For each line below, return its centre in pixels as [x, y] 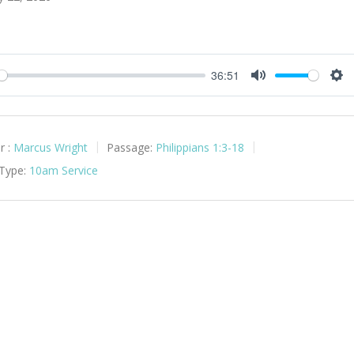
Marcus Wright [51, 147]
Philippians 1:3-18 [200, 147]
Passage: [130, 147]
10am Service [64, 170]
